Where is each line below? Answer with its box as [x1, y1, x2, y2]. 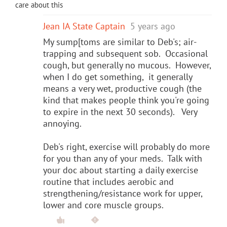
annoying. [43, 117, 82, 129]
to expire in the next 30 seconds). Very [43, 105, 197, 118]
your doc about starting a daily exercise [43, 164, 198, 176]
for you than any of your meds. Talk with [43, 152, 202, 164]
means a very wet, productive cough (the [43, 82, 202, 94]
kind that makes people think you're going [43, 94, 209, 106]
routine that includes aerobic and [43, 175, 174, 187]
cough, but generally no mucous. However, [43, 59, 211, 71]
